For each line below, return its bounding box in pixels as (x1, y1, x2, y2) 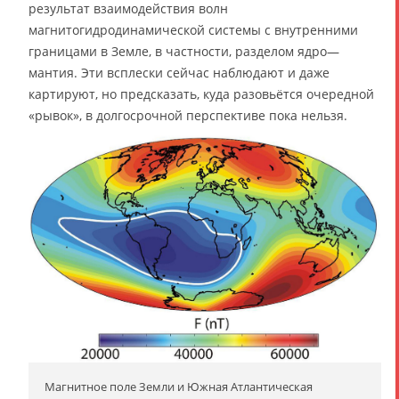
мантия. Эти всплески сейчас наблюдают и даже (28, 63, 330, 81)
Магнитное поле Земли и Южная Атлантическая (45, 379, 313, 395)
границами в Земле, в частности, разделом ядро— (28, 42, 339, 60)
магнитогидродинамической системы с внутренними (28, 20, 358, 38)
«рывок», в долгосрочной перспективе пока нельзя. (28, 106, 347, 124)
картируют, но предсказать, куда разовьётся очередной (28, 85, 374, 102)
